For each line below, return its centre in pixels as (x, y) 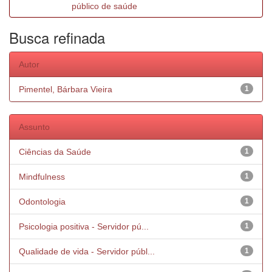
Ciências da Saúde (55, 152)
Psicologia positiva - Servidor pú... (84, 226)
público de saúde (104, 6)
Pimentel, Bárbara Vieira (66, 89)
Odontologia (42, 202)
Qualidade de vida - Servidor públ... (87, 251)
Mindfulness (42, 177)
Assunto (34, 127)
